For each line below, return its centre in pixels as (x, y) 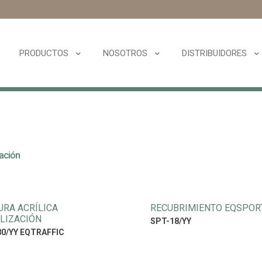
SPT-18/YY (170, 221)
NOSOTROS (125, 53)
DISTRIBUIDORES (214, 53)
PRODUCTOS (44, 53)
